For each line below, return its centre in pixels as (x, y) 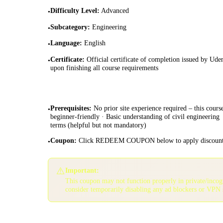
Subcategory (69, 27)
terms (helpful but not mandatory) (98, 125)
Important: (82, 170)
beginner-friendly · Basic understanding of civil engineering (135, 117)
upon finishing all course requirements (104, 67)
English (95, 43)
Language (65, 43)
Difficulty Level (74, 10)
